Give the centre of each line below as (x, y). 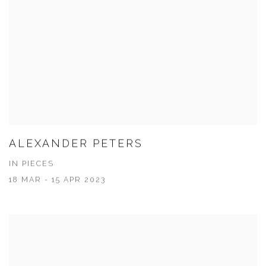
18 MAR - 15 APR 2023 (57, 180)
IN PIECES (31, 164)
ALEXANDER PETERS (76, 144)
